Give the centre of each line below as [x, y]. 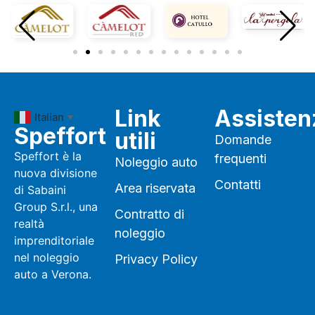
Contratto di [149, 214]
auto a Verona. [53, 274]
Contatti [238, 185]
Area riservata [155, 188]
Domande [243, 140]
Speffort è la [48, 156]
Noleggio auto [156, 162]
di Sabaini [40, 189]
